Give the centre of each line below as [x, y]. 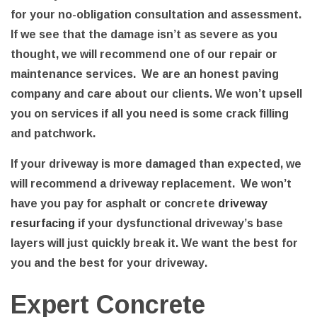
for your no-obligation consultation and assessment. [156, 15]
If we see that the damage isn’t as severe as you [144, 34]
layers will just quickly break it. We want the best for [154, 243]
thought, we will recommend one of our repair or [144, 54]
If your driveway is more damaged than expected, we [156, 164]
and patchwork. [54, 133]
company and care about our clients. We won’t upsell [156, 94]
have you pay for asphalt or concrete [114, 203]
